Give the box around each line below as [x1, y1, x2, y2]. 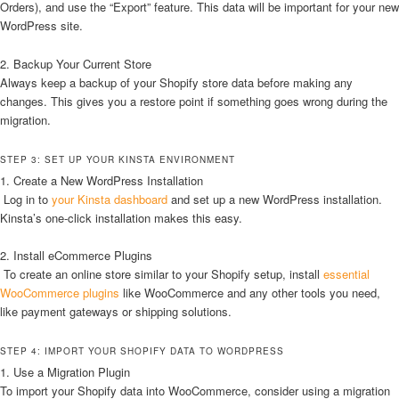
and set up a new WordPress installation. [167, 190, 382, 208]
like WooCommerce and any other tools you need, [119, 283, 380, 301]
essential [323, 265, 370, 282]
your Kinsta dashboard [52, 190, 167, 208]
